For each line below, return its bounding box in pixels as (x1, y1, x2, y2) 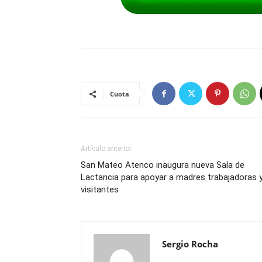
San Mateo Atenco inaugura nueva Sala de (81, 160, 244, 170)
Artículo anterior (81, 144, 132, 153)
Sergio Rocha (162, 238, 218, 250)
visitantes (81, 184, 119, 195)
